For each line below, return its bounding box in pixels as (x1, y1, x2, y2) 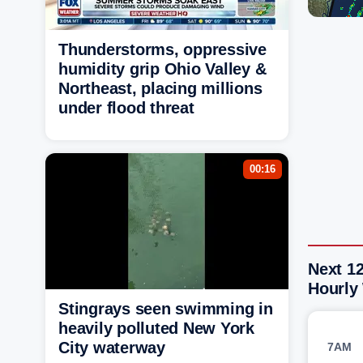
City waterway (58, 338, 165, 357)
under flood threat (58, 98, 194, 117)
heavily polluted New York (58, 318, 254, 337)
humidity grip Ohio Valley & (58, 59, 267, 78)
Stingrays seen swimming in (58, 299, 273, 318)
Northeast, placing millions (58, 79, 263, 97)
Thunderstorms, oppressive (58, 40, 267, 58)
